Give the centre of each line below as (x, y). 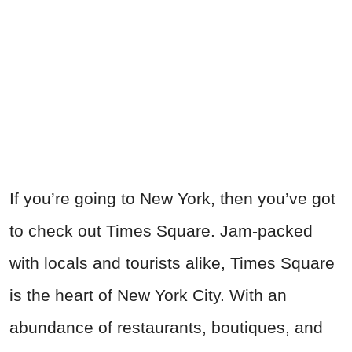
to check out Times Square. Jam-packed (161, 231)
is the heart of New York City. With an (148, 295)
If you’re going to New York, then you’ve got (172, 199)
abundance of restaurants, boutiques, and (166, 328)
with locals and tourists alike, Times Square (172, 263)
